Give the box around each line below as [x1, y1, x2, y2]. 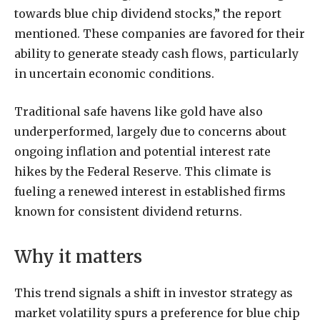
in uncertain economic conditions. [14, 66, 214, 81]
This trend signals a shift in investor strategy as [14, 286, 293, 301]
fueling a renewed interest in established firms [14, 184, 286, 199]
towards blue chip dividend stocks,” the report [14, 6, 281, 21]
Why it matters [14, 246, 142, 269]
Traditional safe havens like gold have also [14, 104, 263, 119]
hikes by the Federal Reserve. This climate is [14, 164, 271, 179]
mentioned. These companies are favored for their [14, 26, 305, 41]
